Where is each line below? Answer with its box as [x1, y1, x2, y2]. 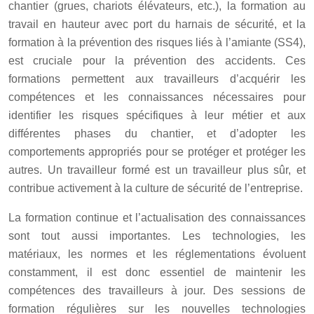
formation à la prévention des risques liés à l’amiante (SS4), [8, 36, 306, 48]
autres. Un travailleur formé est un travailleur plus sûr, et [8, 163, 306, 176]
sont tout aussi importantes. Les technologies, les [8, 229, 306, 242]
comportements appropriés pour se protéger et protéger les [8, 145, 306, 158]
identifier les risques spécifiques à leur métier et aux [8, 109, 306, 121]
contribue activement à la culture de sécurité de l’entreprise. [8, 182, 303, 194]
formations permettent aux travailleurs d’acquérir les [8, 72, 306, 85]
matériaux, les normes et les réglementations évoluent [8, 247, 306, 260]
